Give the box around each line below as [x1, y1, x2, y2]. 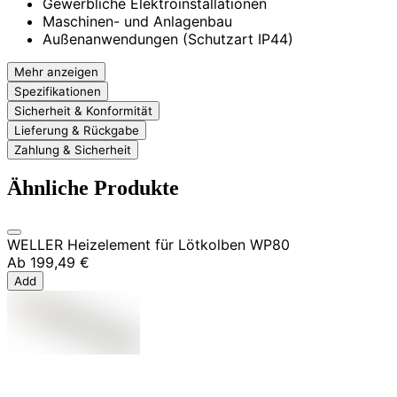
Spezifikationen [14, 83, 101, 98]
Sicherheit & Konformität [14, 103, 152, 118]
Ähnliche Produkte [7, 176, 179, 200]
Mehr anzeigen [14, 64, 98, 79]
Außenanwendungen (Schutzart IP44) [43, 29, 293, 48]
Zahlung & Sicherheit [14, 142, 131, 157]
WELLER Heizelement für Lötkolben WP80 [7, 236, 290, 254]
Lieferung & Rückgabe [14, 122, 139, 137]
